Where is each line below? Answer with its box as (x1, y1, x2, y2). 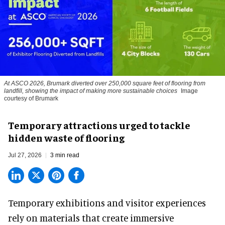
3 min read (50, 152, 79, 159)
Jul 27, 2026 (8, 152, 42, 159)
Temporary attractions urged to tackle (8, 119, 190, 132)
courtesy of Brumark (4, 95, 58, 102)
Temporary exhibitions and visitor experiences (8, 197, 206, 209)
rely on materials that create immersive (8, 212, 174, 224)
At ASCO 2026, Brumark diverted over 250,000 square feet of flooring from (4, 80, 205, 87)
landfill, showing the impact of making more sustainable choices (4, 87, 177, 95)
